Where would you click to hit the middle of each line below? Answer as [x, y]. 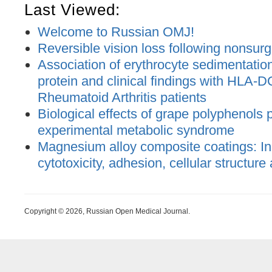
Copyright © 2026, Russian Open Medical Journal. [107, 211]
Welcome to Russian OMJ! [116, 32]
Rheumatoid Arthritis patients [122, 97]
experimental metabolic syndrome [136, 130]
